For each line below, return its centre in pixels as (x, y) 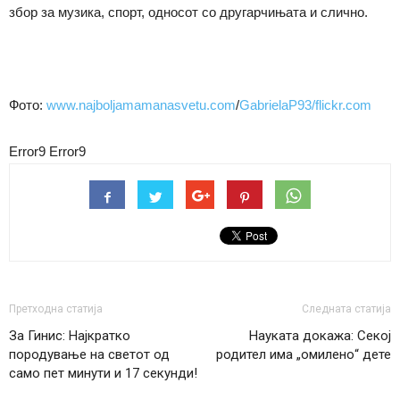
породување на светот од (89, 354)
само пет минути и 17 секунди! (103, 373)
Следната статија (346, 308)
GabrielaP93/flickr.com (305, 104)
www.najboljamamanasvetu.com (141, 104)
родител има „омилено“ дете (304, 354)
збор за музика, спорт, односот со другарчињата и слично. (188, 12)
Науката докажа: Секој (320, 335)
